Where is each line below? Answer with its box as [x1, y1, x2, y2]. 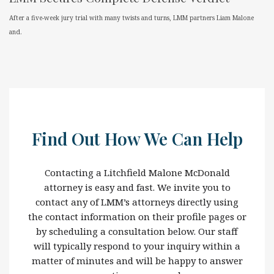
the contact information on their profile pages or [28, 210, 246, 223]
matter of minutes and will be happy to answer [31, 254, 243, 267]
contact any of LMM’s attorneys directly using [35, 195, 239, 208]
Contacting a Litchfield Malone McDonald [44, 166, 230, 179]
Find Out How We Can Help [31, 127, 243, 150]
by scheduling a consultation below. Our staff [36, 224, 238, 237]
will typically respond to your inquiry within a [34, 239, 240, 252]
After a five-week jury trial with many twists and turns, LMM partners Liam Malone [9, 13, 254, 22]
